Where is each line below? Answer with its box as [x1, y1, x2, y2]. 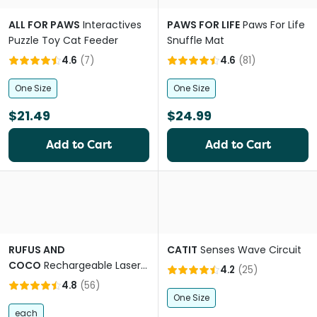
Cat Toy [8, 274, 48, 288]
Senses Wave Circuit [200, 243, 301, 257]
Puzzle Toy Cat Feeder [8, 33, 118, 47]
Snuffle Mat [167, 33, 224, 47]
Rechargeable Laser [44, 258, 141, 272]
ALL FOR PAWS [8, 18, 80, 32]
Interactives [83, 18, 142, 32]
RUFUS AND [8, 243, 65, 257]
